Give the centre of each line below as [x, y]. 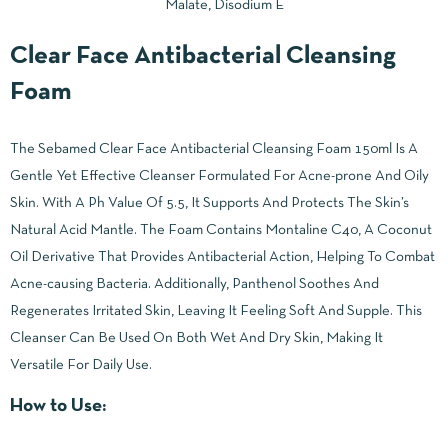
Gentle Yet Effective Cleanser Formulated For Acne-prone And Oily [219, 175]
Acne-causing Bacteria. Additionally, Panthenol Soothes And [194, 283]
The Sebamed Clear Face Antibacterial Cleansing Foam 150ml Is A [214, 148]
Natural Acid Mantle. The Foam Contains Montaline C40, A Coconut [221, 229]
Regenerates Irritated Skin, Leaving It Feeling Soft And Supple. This [216, 310]
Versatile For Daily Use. [81, 364]
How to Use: [58, 406]
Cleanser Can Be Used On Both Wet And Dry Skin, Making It [196, 337]
